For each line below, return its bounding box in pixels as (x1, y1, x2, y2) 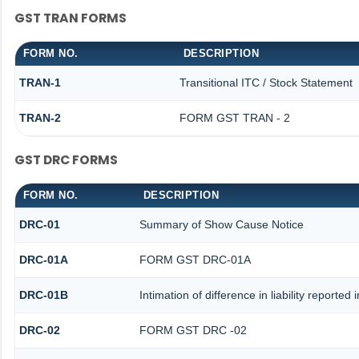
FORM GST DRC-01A (139, 253, 251, 267)
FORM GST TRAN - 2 (179, 111, 290, 125)
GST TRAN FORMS (14, 9, 127, 26)
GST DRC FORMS (14, 151, 118, 168)
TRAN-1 (18, 76, 61, 90)
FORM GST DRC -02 (139, 324, 247, 337)
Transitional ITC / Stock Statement (179, 76, 353, 90)
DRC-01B (18, 288, 68, 302)
